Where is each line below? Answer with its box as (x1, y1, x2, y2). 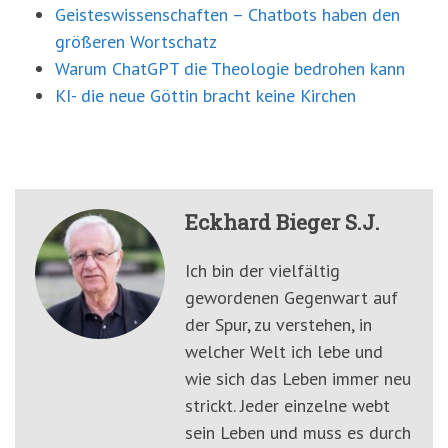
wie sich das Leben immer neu (185, 367, 411, 391)
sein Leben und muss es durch (185, 421, 411, 445)
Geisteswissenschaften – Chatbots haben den (55, 3, 400, 27)
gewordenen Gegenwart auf (185, 286, 398, 310)
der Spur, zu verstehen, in (185, 313, 372, 337)
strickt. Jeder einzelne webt (185, 394, 390, 418)
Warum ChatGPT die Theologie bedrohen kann (55, 57, 405, 81)
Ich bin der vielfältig (185, 259, 340, 283)
